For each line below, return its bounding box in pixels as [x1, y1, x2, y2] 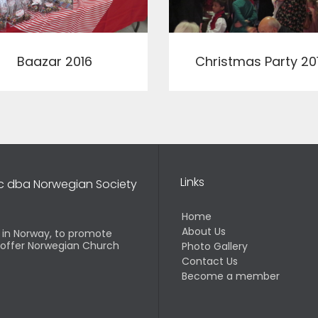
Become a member [182, 269, 280, 284]
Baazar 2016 [17, 52, 92, 70]
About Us [182, 224, 226, 239]
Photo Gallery [182, 239, 248, 254]
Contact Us [182, 254, 238, 269]
